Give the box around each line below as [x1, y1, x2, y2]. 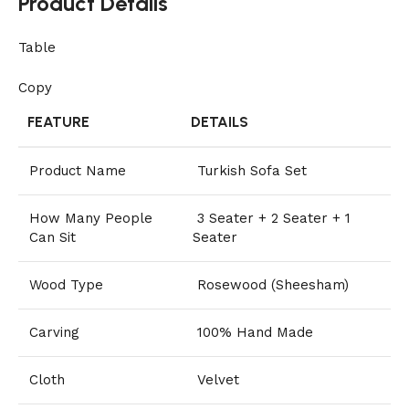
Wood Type [29, 277, 103, 294]
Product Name [29, 163, 126, 180]
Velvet [193, 372, 239, 389]
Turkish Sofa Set [193, 163, 307, 180]
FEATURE [27, 113, 89, 131]
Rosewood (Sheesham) [193, 277, 349, 294]
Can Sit [29, 229, 76, 246]
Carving [29, 324, 79, 341]
